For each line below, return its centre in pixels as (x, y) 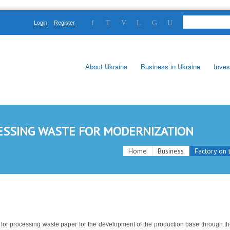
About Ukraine (106, 66)
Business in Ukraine (170, 66)
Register (64, 23)
